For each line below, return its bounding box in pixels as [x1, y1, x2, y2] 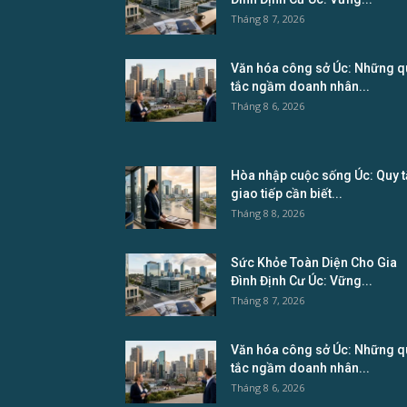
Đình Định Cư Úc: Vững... [231, 273, 372, 289]
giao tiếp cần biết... [231, 186, 342, 202]
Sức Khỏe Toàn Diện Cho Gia [231, 255, 397, 271]
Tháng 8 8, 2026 [231, 206, 304, 221]
